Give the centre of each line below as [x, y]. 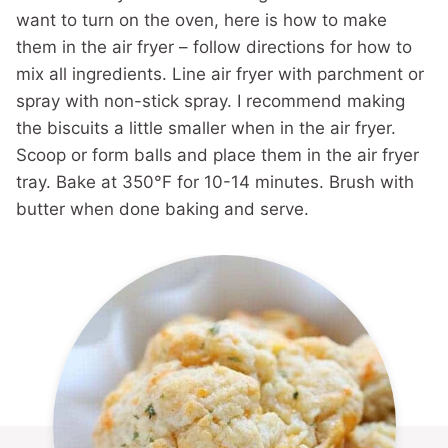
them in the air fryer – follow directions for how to [214, 47]
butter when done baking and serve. [162, 209]
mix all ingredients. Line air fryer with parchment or [220, 74]
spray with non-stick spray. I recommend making [210, 101]
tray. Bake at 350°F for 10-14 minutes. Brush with [215, 182]
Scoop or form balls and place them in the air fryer [217, 155]
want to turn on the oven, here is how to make [201, 20]
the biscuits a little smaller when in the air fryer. [206, 128]
